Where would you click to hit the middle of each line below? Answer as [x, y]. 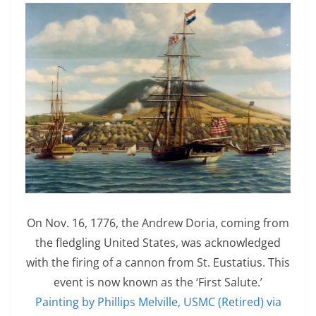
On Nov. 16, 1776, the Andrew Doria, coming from [158, 223]
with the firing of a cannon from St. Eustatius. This [158, 262]
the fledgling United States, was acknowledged [158, 242]
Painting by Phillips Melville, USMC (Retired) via [158, 302]
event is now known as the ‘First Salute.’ [158, 282]
